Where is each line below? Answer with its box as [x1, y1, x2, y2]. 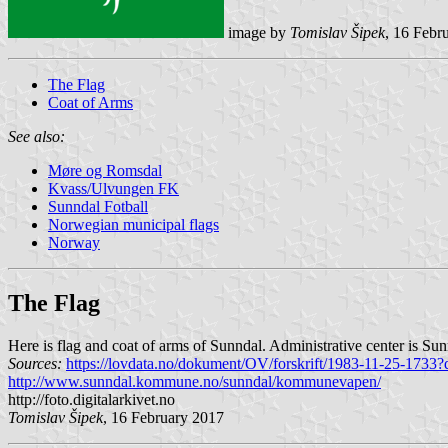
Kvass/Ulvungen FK [48, 179, 179, 197]
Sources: [8, 354, 66, 372]
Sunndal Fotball [48, 197, 148, 215]
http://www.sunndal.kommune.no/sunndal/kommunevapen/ [8, 372, 381, 390]
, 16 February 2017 [103, 408, 224, 426]
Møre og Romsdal [48, 161, 162, 179]
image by [224, 23, 290, 41]
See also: [8, 127, 65, 145]
